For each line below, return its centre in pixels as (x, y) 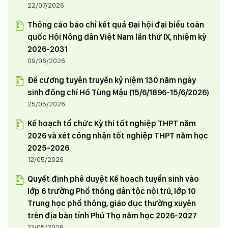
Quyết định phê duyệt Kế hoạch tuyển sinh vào (113, 179)
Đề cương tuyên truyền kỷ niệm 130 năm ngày (112, 80)
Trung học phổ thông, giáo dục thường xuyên (112, 204)
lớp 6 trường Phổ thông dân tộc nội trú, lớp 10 (112, 191)
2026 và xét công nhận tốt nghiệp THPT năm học (118, 136)
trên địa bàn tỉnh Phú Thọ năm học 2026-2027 (112, 216)
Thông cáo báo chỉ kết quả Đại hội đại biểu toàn (116, 25)
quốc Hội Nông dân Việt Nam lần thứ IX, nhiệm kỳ (117, 37)
